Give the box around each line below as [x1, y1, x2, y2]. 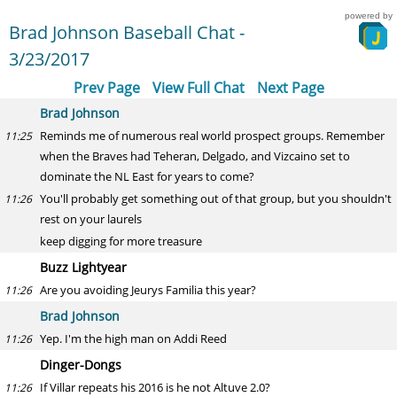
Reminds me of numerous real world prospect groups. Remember [40, 128, 385, 144]
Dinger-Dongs [40, 356, 121, 373]
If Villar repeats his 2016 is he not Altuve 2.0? [40, 379, 270, 395]
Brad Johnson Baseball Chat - [9, 20, 245, 44]
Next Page [256, 78, 324, 97]
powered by [345, 11, 393, 20]
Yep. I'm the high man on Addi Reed [40, 331, 227, 346]
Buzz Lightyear [40, 259, 127, 276]
